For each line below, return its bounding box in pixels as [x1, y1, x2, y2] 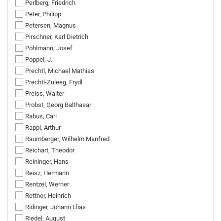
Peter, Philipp [25, 10, 61, 18]
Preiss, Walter [25, 90, 64, 97]
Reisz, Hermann [25, 169, 69, 177]
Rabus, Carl [25, 112, 57, 120]
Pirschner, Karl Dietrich [25, 33, 88, 40]
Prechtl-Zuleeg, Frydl [25, 78, 82, 86]
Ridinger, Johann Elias [25, 203, 86, 211]
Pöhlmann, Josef [25, 44, 73, 52]
